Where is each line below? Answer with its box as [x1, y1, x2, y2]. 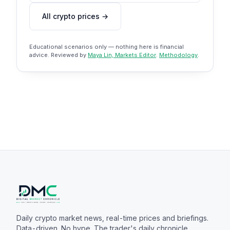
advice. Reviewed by [29, 51, 88, 59]
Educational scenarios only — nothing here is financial [29, 43, 184, 50]
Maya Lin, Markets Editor [88, 51, 156, 59]
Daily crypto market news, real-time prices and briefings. [16, 214, 208, 222]
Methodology [159, 51, 198, 59]
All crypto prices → [42, 11, 108, 21]
